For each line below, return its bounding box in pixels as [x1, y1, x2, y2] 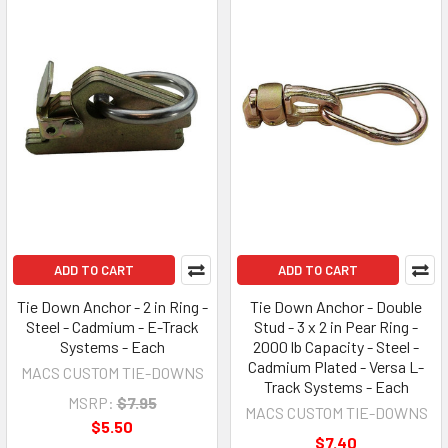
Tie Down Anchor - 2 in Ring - [16, 296, 208, 316]
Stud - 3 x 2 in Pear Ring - [254, 316, 418, 336]
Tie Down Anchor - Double [250, 296, 422, 316]
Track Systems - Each [263, 376, 409, 396]
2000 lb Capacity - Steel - [253, 336, 419, 356]
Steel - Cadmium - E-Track [25, 316, 199, 336]
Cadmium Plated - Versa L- [248, 356, 424, 376]
